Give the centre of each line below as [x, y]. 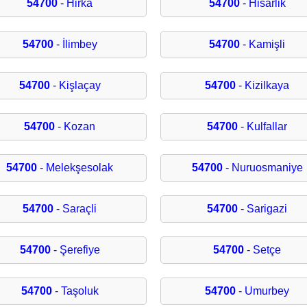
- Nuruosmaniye [262, 168]
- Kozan [75, 127]
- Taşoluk [75, 291]
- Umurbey [263, 291]
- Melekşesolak [75, 168]
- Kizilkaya [263, 86]
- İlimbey [75, 45]
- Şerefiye [75, 250]
